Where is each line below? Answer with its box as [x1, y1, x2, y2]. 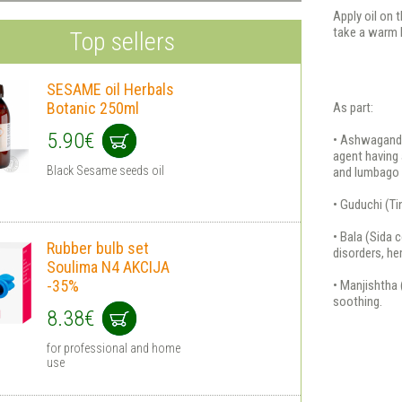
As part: [333, 100, 374, 116]
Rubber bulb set [47, 239, 149, 258]
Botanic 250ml [47, 99, 139, 118]
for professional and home [47, 341, 180, 355]
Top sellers [68, 27, 175, 57]
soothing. [333, 293, 383, 310]
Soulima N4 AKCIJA [47, 258, 170, 276]
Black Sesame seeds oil [47, 163, 164, 178]
